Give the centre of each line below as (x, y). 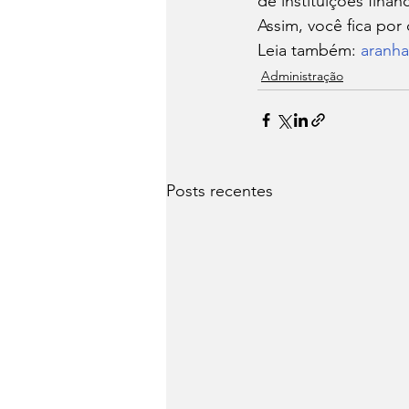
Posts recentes (220, 190)
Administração (302, 75)
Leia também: (309, 50)
